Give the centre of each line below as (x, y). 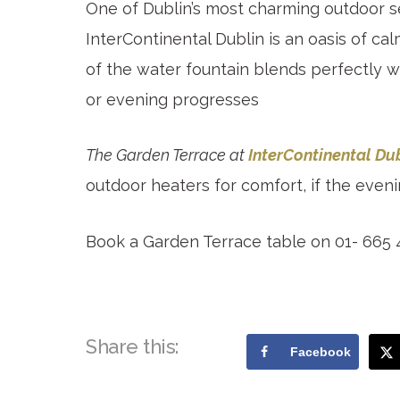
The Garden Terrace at (167, 155)
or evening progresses (172, 99)
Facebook (321, 352)
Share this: (132, 347)
